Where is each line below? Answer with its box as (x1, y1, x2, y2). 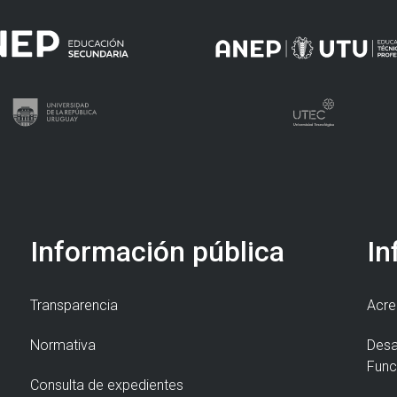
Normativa (30, 337, 96, 354)
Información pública (30, 235, 284, 269)
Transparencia (30, 297, 118, 315)
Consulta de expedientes (30, 377, 183, 394)
